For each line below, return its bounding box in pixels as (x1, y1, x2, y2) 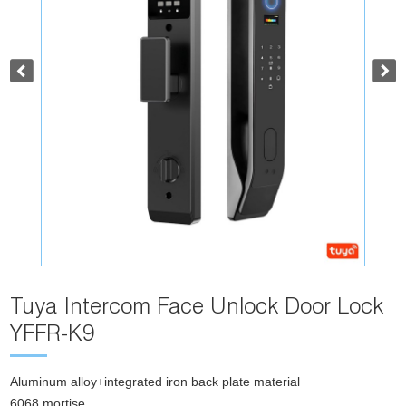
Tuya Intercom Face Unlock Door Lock (10, 298, 384, 321)
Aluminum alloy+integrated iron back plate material (10, 374, 301, 390)
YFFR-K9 (10, 325, 95, 348)
